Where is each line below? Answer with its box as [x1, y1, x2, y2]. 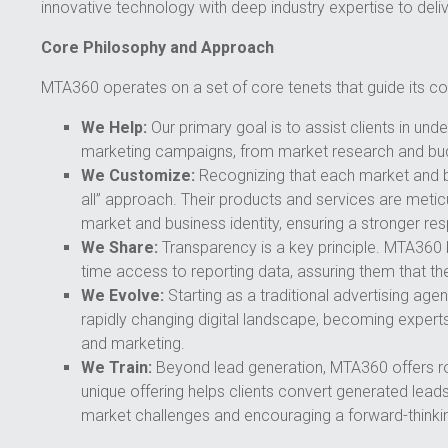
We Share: [80, 238, 158, 258]
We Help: [80, 118, 147, 138]
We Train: [80, 358, 152, 378]
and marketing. [80, 334, 185, 354]
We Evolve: [80, 286, 164, 306]
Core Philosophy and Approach [40, 38, 274, 58]
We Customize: [80, 166, 195, 186]
